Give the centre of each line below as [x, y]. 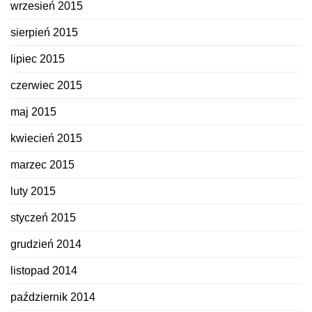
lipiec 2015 [38, 58]
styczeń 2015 [43, 217]
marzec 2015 [42, 164]
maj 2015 [33, 111]
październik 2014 [53, 297]
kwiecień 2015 [46, 138]
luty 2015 [33, 191]
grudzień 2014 [46, 244]
